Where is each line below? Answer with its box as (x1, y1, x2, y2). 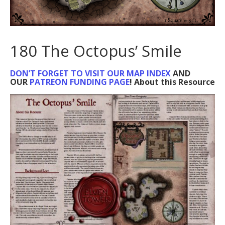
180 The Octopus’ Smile (10, 40, 182, 61)
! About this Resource (130, 76, 215, 87)
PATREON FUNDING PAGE (30, 76, 130, 87)
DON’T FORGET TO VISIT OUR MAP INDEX (10, 67, 171, 79)
